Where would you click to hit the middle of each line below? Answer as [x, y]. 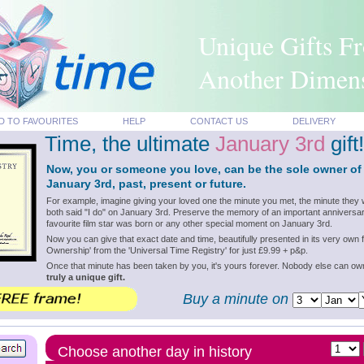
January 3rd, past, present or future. [146, 184]
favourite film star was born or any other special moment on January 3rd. [189, 223]
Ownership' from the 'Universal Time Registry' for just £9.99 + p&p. [177, 250]
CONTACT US [219, 121]
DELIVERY [314, 121]
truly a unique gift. [85, 277]
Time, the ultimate [130, 144]
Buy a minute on [237, 299]
